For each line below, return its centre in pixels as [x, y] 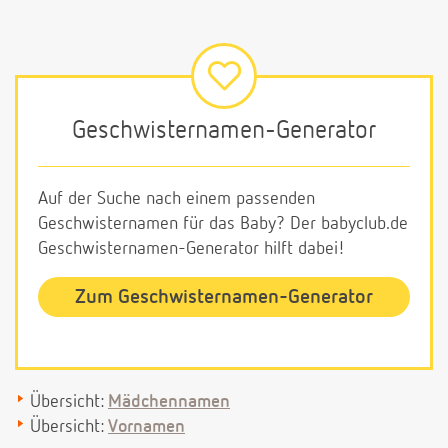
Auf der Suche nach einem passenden [176, 198]
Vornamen [146, 426]
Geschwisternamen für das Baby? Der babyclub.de [223, 223]
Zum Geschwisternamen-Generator [224, 296]
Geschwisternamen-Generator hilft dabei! [191, 248]
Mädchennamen [169, 401]
